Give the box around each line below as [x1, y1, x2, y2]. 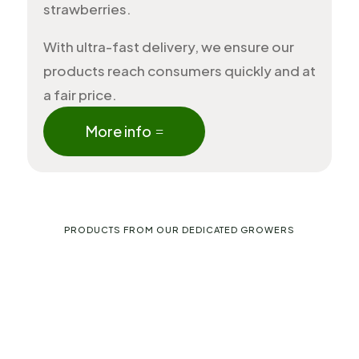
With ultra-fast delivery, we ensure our [42, 38, 294, 55]
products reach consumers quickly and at [42, 62, 316, 79]
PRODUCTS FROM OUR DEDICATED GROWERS [63, 224, 295, 235]
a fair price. [42, 86, 117, 103]
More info [85, 122, 151, 140]
